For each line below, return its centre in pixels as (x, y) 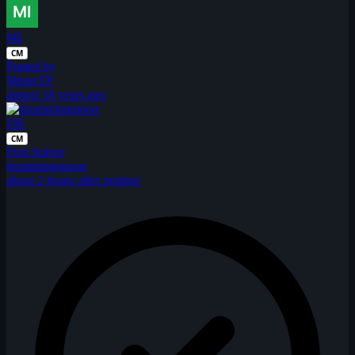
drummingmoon (46, 166)
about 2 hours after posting (73, 180)
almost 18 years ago (56, 94)
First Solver (35, 151)
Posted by (31, 66)
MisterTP (30, 80)
